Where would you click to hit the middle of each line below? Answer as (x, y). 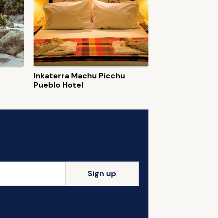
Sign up (102, 173)
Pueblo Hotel (59, 85)
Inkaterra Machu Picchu (80, 76)
